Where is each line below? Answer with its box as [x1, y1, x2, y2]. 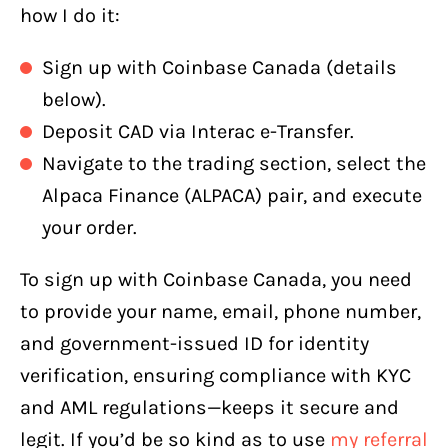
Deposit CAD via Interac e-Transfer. [42, 119, 354, 143]
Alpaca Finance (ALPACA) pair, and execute [42, 183, 422, 207]
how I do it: [20, 3, 120, 27]
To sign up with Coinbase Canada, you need [20, 267, 412, 291]
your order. [42, 215, 137, 239]
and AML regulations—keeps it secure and [20, 395, 399, 419]
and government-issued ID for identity [20, 331, 369, 355]
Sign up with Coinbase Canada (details [42, 55, 397, 79]
